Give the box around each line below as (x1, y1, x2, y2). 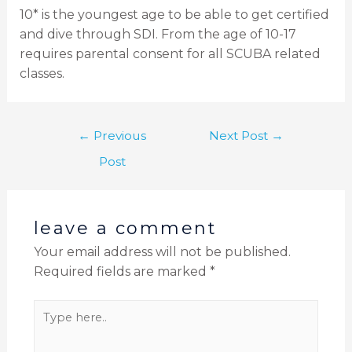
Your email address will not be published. (33, 244, 291, 260)
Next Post (208, 128, 271, 144)
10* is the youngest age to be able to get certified (19, 7, 329, 23)
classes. (19, 66, 64, 82)
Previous (90, 128, 147, 144)
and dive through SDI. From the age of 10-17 (19, 27, 296, 42)
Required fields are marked (33, 264, 210, 280)
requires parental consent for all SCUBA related (19, 46, 321, 62)
